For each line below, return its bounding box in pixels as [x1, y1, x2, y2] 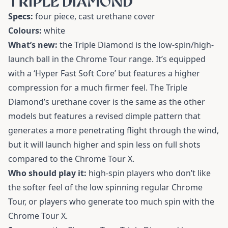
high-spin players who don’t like [87, 167, 211, 179]
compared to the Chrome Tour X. [8, 153, 134, 165]
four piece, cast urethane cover [33, 11, 155, 22]
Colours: [8, 25, 42, 37]
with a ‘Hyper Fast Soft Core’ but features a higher [8, 68, 200, 79]
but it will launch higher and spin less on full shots [8, 139, 201, 151]
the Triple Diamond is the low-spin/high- [58, 39, 214, 51]
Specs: [8, 11, 33, 22]
